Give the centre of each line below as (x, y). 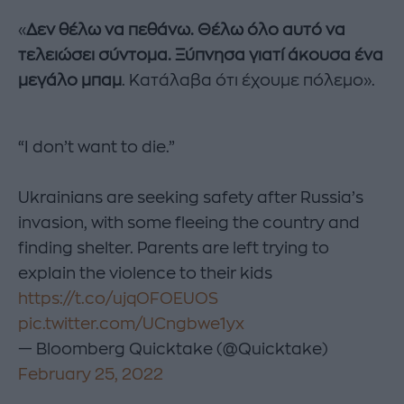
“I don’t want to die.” (96, 147)
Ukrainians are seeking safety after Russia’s (191, 197)
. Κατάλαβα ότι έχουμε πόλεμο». (248, 80)
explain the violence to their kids (145, 273)
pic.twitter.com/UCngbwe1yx (131, 323)
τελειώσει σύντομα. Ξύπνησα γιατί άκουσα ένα (201, 55)
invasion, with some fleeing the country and (189, 222)
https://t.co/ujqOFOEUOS (118, 298)
